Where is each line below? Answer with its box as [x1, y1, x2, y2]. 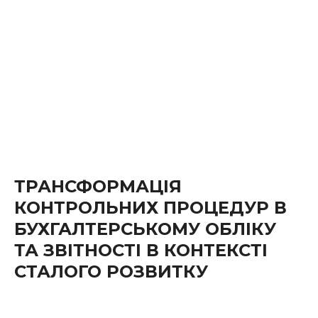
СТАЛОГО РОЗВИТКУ [14, 261, 208, 282]
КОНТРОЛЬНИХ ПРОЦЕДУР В [14, 197, 287, 218]
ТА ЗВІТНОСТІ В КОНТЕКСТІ [14, 240, 268, 261]
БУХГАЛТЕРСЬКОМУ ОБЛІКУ [14, 219, 276, 239]
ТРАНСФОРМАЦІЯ [14, 176, 182, 197]
